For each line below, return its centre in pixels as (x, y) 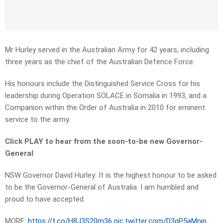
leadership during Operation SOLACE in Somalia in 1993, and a (106, 96)
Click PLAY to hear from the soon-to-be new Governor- (104, 142)
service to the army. (38, 120)
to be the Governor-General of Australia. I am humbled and (102, 187)
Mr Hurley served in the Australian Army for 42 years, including (107, 50)
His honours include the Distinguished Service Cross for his (103, 84)
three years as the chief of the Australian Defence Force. (100, 62)
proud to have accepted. (45, 199)
